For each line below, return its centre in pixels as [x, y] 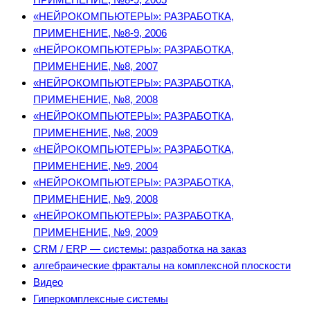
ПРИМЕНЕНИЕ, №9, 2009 [95, 232]
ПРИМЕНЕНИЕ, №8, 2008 [95, 100]
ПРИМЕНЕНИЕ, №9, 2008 [95, 199]
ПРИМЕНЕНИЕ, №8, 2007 [95, 66]
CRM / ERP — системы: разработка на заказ [140, 249]
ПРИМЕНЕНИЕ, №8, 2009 [95, 133]
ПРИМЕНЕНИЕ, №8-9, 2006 [100, 33]
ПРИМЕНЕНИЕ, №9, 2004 [95, 166]
